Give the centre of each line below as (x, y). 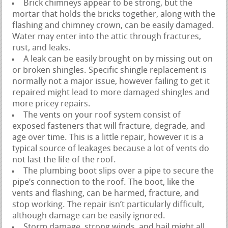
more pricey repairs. (52, 104)
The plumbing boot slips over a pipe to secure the (119, 171)
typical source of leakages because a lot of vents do (111, 149)
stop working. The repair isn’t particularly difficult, (108, 205)
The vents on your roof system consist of (102, 115)
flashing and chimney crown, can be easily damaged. (113, 25)
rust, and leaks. (42, 48)
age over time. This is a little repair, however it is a (108, 137)
